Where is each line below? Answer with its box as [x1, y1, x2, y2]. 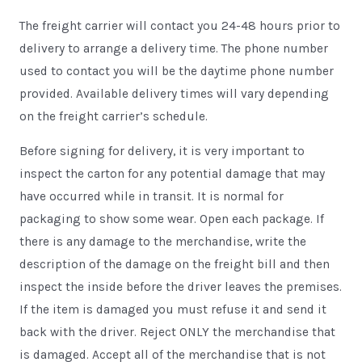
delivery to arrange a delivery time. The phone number [19, 40, 328, 56]
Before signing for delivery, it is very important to [19, 144, 305, 158]
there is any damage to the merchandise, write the [19, 234, 306, 249]
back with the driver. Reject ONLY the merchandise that [19, 325, 335, 339]
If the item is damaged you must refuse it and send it [19, 302, 326, 317]
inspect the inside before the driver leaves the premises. [19, 280, 342, 294]
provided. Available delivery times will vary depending [19, 86, 329, 101]
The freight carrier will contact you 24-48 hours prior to [19, 18, 340, 33]
